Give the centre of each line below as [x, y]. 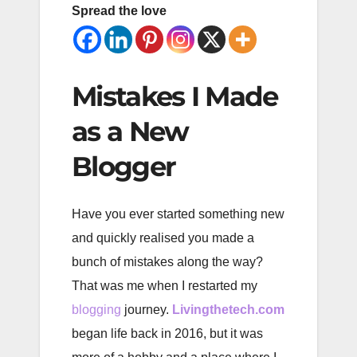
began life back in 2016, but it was [167, 333]
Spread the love [119, 11]
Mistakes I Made [175, 97]
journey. [147, 309]
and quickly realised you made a [163, 237]
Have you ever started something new [178, 214]
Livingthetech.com [228, 309]
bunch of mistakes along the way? [167, 261]
